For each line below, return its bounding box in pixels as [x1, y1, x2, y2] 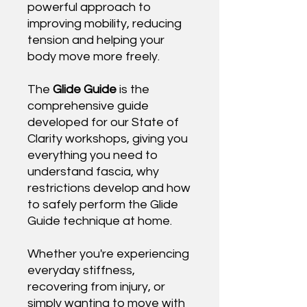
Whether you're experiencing [27, 247, 189, 260]
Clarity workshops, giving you [27, 132, 188, 145]
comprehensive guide [27, 99, 149, 112]
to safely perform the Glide [27, 197, 178, 211]
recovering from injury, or [27, 280, 165, 293]
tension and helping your [27, 33, 164, 47]
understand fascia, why [27, 164, 159, 178]
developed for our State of [27, 115, 179, 129]
